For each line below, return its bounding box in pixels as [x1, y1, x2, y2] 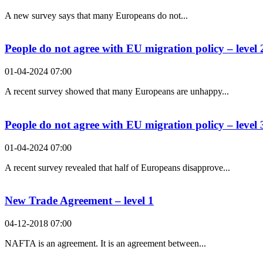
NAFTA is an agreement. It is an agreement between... [5, 238, 206, 248]
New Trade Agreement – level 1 [5, 194, 154, 207]
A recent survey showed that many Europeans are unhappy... [5, 86, 229, 97]
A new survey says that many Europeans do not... [5, 10, 188, 21]
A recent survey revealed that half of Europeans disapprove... [5, 162, 230, 173]
